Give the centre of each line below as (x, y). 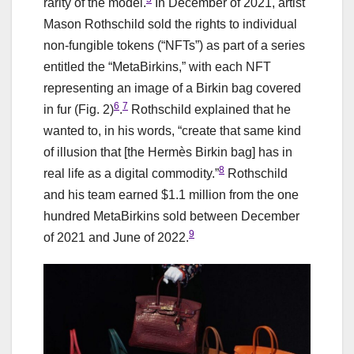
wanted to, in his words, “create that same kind (172, 130)
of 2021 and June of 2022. (116, 237)
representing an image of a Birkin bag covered (172, 88)
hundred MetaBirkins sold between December (171, 216)
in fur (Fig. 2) (79, 109)
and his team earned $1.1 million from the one (171, 194)
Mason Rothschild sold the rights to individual (170, 24)
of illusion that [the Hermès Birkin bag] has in (168, 152)
